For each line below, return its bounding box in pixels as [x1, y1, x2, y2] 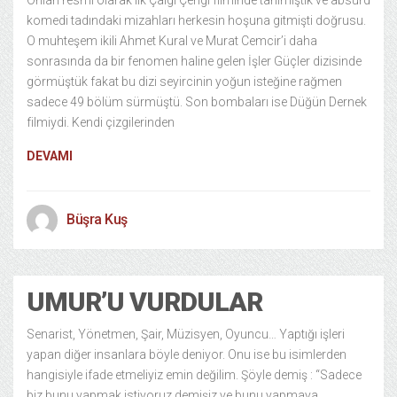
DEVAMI [27, 149, 73, 163]
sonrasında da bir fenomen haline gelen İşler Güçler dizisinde [27, 54, 362, 68]
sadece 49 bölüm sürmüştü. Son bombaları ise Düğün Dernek [27, 95, 367, 109]
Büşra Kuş [66, 211, 128, 228]
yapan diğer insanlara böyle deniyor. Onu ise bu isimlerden [27, 347, 346, 362]
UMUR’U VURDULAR [27, 286, 262, 317]
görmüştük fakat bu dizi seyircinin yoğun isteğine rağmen [27, 74, 342, 89]
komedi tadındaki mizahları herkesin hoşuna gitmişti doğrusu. [27, 13, 366, 27]
